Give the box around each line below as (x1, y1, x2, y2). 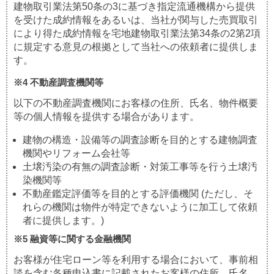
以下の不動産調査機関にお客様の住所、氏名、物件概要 (13, 97, 258, 108)
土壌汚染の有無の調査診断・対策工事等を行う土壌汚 (23, 161, 257, 172)
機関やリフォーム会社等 (23, 147, 130, 158)
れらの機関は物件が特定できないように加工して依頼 (23, 201, 257, 212)
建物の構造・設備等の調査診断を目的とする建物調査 (23, 134, 257, 145)
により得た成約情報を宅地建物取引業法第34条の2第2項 (13, 28, 261, 39)
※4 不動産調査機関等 (13, 76, 103, 87)
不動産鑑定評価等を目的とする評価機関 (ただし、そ (23, 188, 253, 199)
